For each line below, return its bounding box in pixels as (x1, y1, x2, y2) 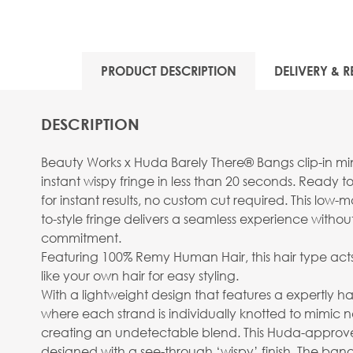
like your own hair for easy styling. (41, 267, 239, 284)
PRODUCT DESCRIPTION (101, 63, 236, 78)
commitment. (41, 229, 121, 246)
